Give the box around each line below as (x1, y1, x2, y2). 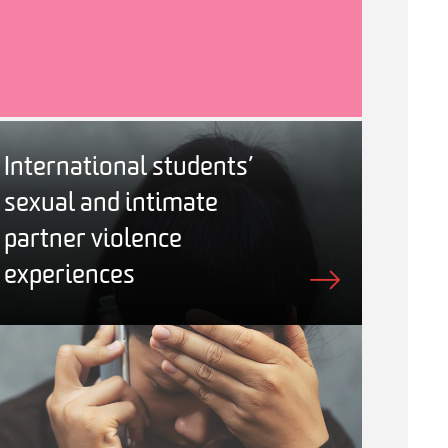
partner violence (4, 226, 182, 254)
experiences (4, 262, 135, 290)
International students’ (4, 154, 253, 182)
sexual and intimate (4, 190, 218, 218)
